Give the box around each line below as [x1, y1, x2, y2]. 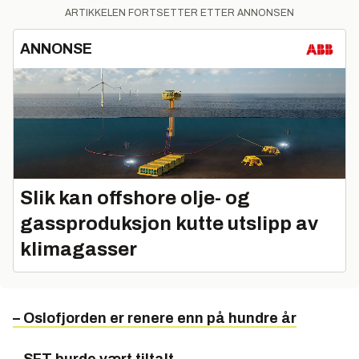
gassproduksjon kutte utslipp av [20, 213, 318, 235]
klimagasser [20, 239, 137, 260]
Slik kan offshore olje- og [20, 188, 250, 209]
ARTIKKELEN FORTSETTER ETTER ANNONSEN [65, 7, 294, 19]
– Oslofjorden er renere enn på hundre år [13, 310, 296, 327]
